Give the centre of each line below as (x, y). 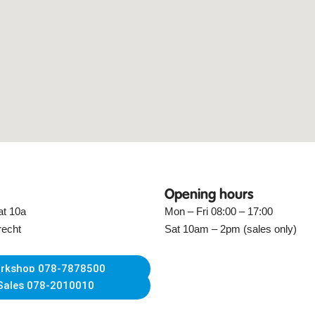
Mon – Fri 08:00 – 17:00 (219, 212)
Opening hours (209, 196)
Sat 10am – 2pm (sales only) (231, 229)
